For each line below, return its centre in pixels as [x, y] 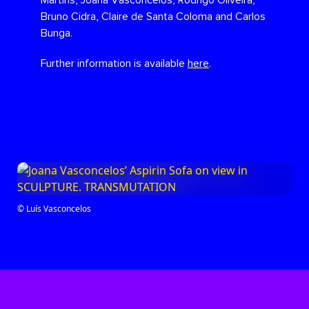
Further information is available [114, 63]
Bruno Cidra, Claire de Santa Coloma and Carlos [153, 17]
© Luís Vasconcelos [54, 208]
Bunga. [56, 33]
